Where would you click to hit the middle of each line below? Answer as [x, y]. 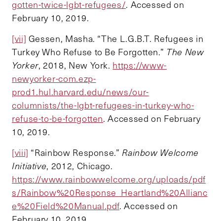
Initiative [29, 166]
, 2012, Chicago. [80, 166]
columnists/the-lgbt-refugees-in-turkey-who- [103, 105]
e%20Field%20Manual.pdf [66, 206]
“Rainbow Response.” [75, 153]
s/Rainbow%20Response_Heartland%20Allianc [110, 193]
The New [185, 52]
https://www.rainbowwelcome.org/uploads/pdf [109, 179]
